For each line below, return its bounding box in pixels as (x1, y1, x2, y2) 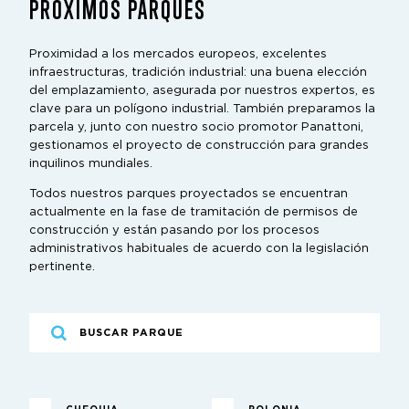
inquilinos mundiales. (29, 158, 152, 171)
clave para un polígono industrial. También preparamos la (29, 103, 375, 116)
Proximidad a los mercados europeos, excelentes (29, 48, 327, 61)
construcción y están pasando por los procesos (29, 225, 320, 237)
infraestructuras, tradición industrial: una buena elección (29, 67, 367, 79)
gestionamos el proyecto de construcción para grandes (29, 140, 369, 152)
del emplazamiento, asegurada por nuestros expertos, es (29, 85, 375, 98)
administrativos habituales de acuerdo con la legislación (29, 243, 369, 256)
